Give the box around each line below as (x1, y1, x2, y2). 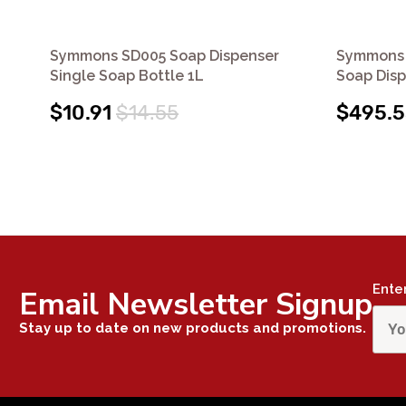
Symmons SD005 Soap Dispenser (50, 46, 279, 64)
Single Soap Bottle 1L (50, 66, 204, 84)
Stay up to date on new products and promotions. (19, 319, 366, 336)
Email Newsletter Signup (19, 283, 372, 325)
